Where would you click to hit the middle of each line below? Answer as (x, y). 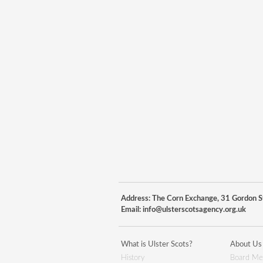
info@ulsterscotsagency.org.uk (194, 210)
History (133, 258)
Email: (132, 210)
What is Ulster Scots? (157, 245)
